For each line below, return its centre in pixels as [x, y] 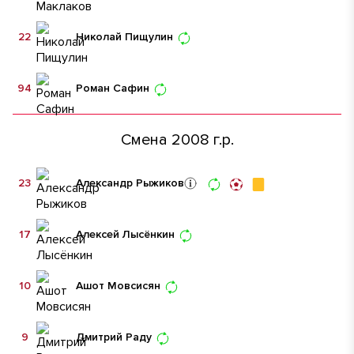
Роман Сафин [113, 88]
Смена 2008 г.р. [177, 140]
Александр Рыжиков [130, 183]
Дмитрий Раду [114, 337]
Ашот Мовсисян [118, 285]
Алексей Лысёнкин [125, 234]
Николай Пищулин [124, 36]
